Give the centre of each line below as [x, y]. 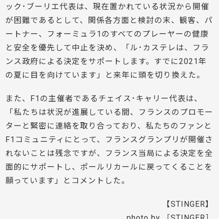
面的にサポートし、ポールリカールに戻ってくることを [109, 167]
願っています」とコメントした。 [68, 181]
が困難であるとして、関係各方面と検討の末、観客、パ [109, 21]
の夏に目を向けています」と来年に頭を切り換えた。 [105, 75]
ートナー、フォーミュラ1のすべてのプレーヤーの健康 [107, 34]
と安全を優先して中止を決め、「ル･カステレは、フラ [108, 48]
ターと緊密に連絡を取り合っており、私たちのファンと [109, 126]
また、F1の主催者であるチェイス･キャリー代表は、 [104, 99]
